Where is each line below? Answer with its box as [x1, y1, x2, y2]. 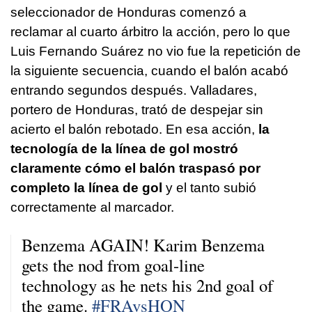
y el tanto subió [162, 180, 256, 195]
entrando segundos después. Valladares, [10, 82, 257, 97]
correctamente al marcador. [10, 199, 174, 214]
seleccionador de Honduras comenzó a [10, 4, 247, 19]
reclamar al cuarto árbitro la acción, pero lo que [10, 24, 290, 39]
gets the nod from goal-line [22, 253, 205, 276]
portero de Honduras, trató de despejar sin [10, 102, 263, 117]
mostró [189, 141, 238, 156]
